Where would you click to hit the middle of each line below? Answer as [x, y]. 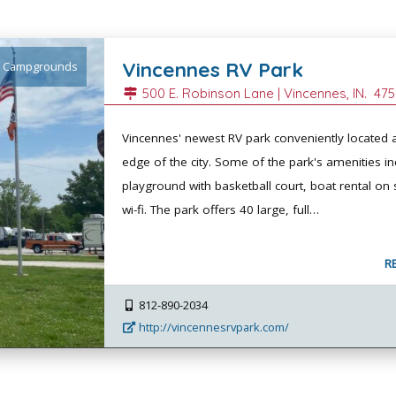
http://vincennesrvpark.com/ [213, 327]
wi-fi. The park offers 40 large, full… [221, 209]
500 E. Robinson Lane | [212, 93]
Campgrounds [41, 66]
